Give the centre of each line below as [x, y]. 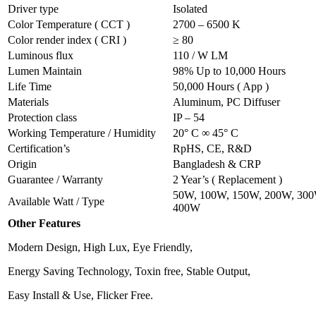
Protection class [42, 118]
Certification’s [39, 149]
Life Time [30, 87]
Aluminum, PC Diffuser [226, 102]
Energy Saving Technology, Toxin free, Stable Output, [129, 272]
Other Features [44, 224]
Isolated [190, 9]
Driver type [33, 9]
